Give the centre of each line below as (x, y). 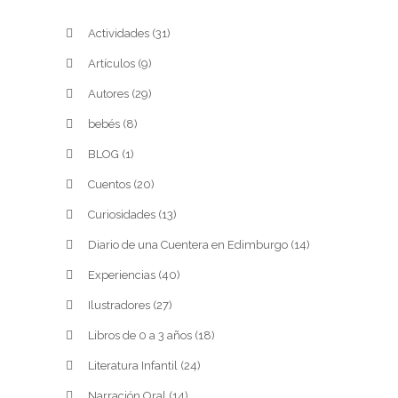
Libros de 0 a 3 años (140, 336)
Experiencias (122, 275)
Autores (108, 94)
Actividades (119, 34)
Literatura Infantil (133, 366)
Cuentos (109, 185)
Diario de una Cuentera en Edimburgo (188, 245)
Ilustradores (119, 306)
